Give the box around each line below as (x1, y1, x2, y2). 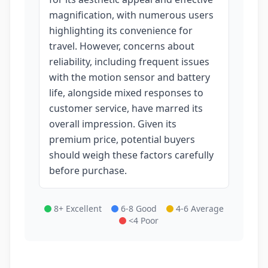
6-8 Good (121, 203, 157, 214)
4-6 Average (176, 203, 224, 214)
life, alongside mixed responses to (49, 86, 203, 99)
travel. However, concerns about (49, 39, 194, 53)
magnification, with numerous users (49, 8, 214, 22)
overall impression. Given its (49, 117, 176, 130)
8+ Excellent (54, 203, 102, 214)
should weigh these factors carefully (49, 148, 214, 162)
